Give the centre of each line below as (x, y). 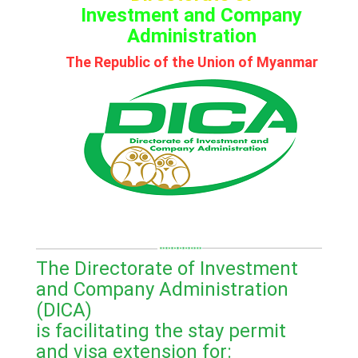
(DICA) (64, 310)
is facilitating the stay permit (161, 331)
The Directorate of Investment (167, 269)
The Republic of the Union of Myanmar (191, 62)
